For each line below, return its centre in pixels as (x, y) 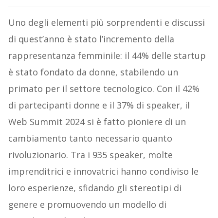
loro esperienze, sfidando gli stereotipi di (95, 188)
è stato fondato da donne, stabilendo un (93, 72)
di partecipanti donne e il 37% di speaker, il (99, 105)
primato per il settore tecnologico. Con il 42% (104, 88)
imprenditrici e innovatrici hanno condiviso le (104, 171)
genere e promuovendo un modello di (88, 204)
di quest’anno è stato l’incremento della (91, 39)
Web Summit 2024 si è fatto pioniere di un (97, 121)
